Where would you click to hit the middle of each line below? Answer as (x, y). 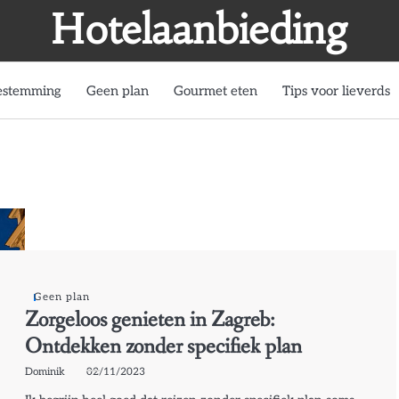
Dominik (45, 371)
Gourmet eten (216, 90)
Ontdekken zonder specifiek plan (177, 347)
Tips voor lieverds (336, 90)
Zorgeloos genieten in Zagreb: (151, 320)
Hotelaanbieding (199, 29)
